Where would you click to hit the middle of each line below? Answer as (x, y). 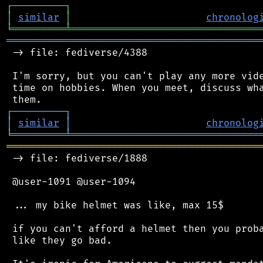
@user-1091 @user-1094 (71, 182)
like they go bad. (59, 240)
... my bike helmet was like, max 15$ (115, 205)
